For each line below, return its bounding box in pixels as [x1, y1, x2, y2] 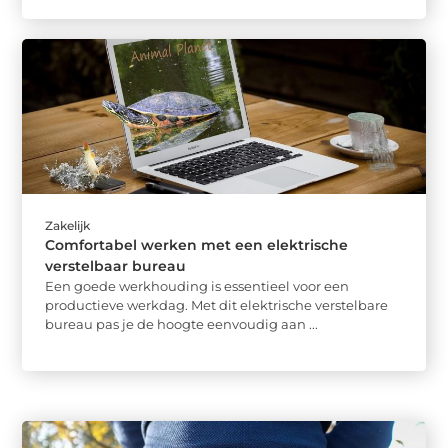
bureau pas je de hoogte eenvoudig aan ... [45, 315, 319, 332]
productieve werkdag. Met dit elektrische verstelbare [45, 296, 389, 313]
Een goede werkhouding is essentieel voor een [45, 277, 350, 294]
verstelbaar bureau [45, 256, 187, 275]
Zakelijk [45, 217, 91, 233]
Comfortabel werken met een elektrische [45, 235, 349, 254]
